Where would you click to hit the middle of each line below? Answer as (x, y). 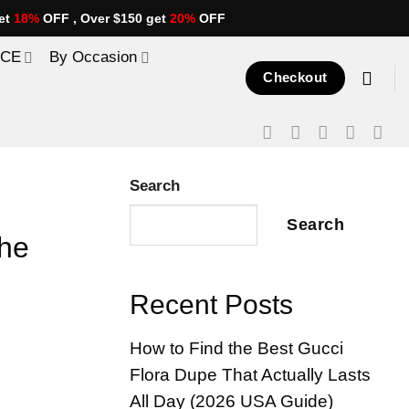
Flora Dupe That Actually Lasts (250, 375)
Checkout (295, 77)
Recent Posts (211, 304)
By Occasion (94, 57)
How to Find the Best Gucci (236, 349)
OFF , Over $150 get (105, 18)
